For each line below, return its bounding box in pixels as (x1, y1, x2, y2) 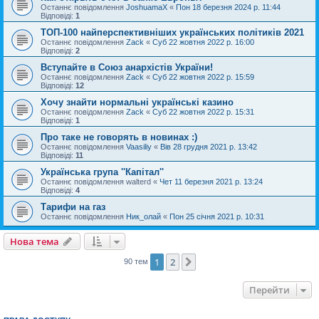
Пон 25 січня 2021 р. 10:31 (169, 212, 264, 221)
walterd (126, 177, 151, 187)
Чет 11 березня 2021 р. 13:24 (159, 177, 263, 187)
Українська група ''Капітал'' (41, 167, 164, 178)
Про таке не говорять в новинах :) (41, 132, 197, 143)
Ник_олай (126, 212, 161, 221)
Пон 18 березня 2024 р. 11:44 (176, 3, 281, 12)
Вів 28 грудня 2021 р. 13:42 (160, 142, 257, 152)
